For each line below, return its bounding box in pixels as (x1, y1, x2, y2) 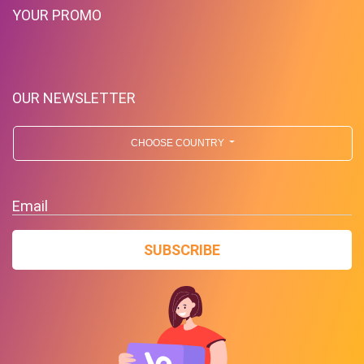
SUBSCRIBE (144, 240, 220, 258)
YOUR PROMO (12, 6, 102, 24)
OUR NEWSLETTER (12, 89, 136, 106)
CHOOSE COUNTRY (130, 136, 227, 149)
